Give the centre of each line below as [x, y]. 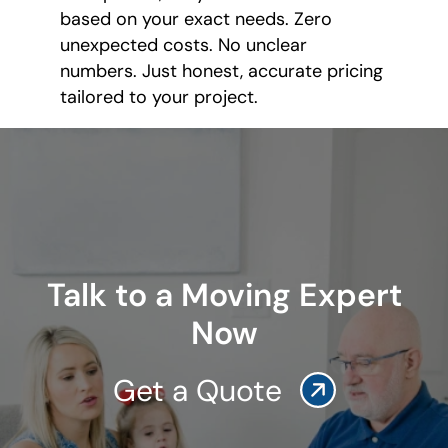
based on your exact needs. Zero [196, 19]
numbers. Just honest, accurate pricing [221, 71]
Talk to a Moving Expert [224, 295]
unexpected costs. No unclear [183, 45]
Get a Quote [201, 391]
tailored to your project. [159, 97]
